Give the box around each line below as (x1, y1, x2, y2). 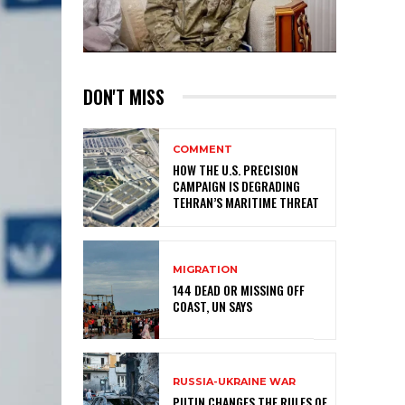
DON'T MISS (83, 82, 165, 110)
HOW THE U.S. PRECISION (173, 160, 298, 179)
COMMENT (173, 143, 232, 155)
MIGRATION (173, 263, 238, 277)
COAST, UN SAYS (173, 297, 252, 316)
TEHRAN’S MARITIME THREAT (173, 193, 319, 212)
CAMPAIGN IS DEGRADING (173, 176, 300, 195)
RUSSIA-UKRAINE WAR (173, 375, 296, 389)
